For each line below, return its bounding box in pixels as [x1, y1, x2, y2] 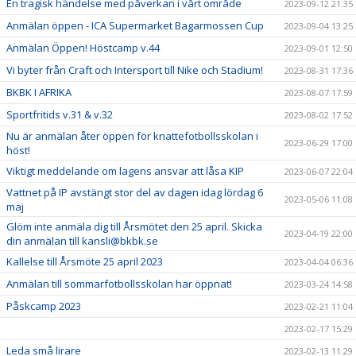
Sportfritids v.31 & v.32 [6, 107, 113, 122]
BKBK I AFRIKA [6, 85, 72, 100]
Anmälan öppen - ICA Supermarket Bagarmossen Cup [6, 18, 264, 33]
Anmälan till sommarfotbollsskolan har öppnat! [6, 277, 232, 292]
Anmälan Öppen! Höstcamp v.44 [6, 41, 160, 56]
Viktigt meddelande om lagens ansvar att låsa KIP [6, 164, 244, 179]
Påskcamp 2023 [6, 299, 81, 314]
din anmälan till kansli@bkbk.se [6, 234, 158, 249]
